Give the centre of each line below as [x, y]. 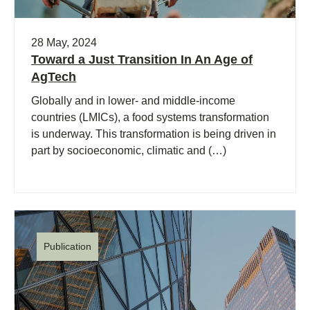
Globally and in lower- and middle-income [133, 100]
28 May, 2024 [64, 42]
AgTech [54, 76]
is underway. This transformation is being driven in [154, 134]
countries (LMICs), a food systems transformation [150, 117]
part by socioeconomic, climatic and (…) [129, 150]
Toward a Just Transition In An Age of [142, 59]
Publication [67, 246]
